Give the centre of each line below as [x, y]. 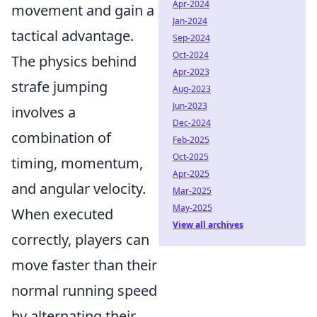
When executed [62, 214]
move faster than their [84, 265]
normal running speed [84, 290]
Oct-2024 [191, 55]
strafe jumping [59, 87]
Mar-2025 [192, 191]
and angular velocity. [79, 189]
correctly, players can [80, 240]
